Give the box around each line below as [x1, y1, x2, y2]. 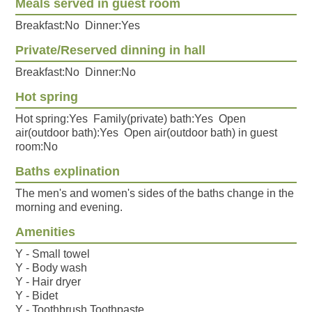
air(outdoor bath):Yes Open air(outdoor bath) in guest [15, 127, 278, 139]
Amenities [15, 225, 76, 240]
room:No [15, 141, 58, 153]
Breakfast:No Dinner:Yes [15, 19, 141, 32]
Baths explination [15, 164, 120, 179]
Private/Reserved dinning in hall [15, 43, 206, 58]
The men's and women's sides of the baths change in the [15, 187, 295, 200]
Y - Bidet [15, 290, 58, 302]
